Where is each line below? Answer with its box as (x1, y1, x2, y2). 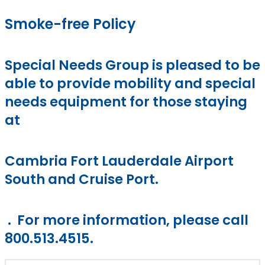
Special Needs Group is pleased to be (5, 55, 260, 75)
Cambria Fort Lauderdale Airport (5, 151, 234, 170)
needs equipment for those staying (5, 92, 247, 111)
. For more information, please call (5, 210, 248, 230)
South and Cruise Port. (5, 169, 159, 189)
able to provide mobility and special (5, 73, 256, 93)
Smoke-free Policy (5, 14, 135, 34)
